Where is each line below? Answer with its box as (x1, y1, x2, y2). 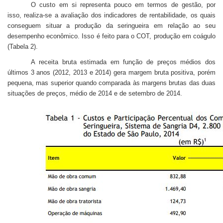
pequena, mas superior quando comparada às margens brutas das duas (7, 79, 216, 87)
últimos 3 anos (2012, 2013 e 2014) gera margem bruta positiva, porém (7, 68, 216, 76)
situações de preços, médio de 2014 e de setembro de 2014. (7, 89, 182, 97)
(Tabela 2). (7, 42, 38, 50)
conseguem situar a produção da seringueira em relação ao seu (7, 21, 216, 29)
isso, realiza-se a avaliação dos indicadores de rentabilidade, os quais (7, 11, 216, 19)
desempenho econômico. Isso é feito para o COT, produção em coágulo (7, 32, 216, 40)
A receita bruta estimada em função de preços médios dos (31, 58, 216, 66)
